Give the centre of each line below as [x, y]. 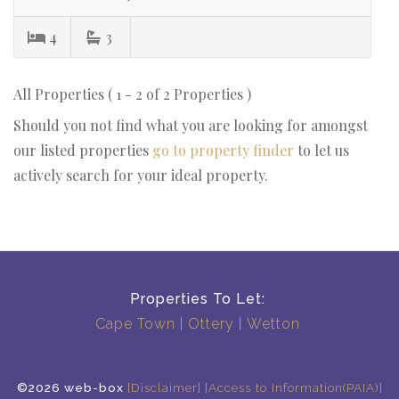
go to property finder [223, 150]
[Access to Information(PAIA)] [293, 387]
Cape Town [135, 323]
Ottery [211, 323]
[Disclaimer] [164, 387]
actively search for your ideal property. [141, 175]
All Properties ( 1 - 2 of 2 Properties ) [132, 94]
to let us [322, 150]
